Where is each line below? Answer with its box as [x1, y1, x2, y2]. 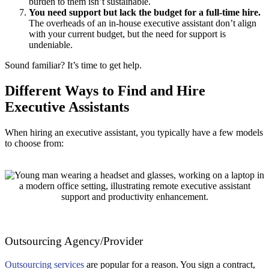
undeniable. [29, 40, 73, 50]
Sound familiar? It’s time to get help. [5, 60, 142, 71]
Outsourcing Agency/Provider [5, 234, 143, 247]
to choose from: [5, 138, 64, 149]
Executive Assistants [5, 99, 129, 115]
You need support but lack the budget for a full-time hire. [29, 7, 261, 18]
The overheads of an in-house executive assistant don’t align [29, 18, 256, 29]
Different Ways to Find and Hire [5, 83, 205, 99]
